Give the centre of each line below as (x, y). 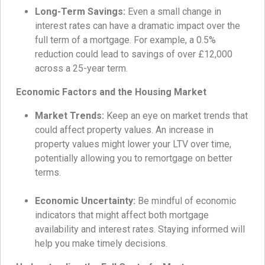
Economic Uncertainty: (85, 201)
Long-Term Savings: (80, 12)
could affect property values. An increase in (124, 130)
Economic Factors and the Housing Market (111, 92)
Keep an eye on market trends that (176, 116)
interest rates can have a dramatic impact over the (138, 26)
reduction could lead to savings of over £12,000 (134, 54)
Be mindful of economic (186, 201)
